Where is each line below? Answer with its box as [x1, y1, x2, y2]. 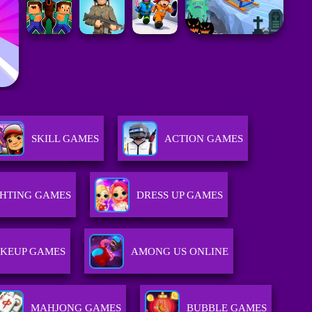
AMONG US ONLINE [131, 246, 229, 258]
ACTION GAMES [164, 133, 244, 145]
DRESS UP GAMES [136, 189, 224, 201]
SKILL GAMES [31, 133, 100, 145]
